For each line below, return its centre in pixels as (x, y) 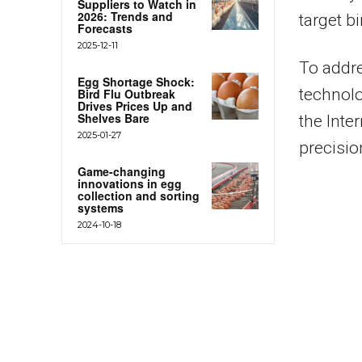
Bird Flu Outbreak (126, 93)
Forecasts (105, 28)
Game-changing (122, 171)
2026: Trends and (125, 16)
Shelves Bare (114, 118)
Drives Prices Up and (135, 105)
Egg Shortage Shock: (136, 81)
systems (101, 207)
